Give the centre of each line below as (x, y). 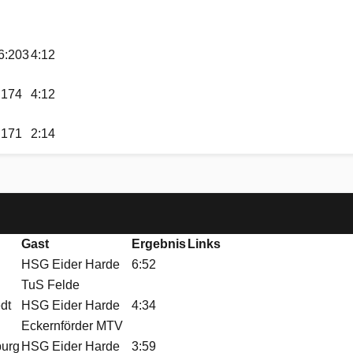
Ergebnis (159, 244)
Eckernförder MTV (72, 326)
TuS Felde (50, 285)
